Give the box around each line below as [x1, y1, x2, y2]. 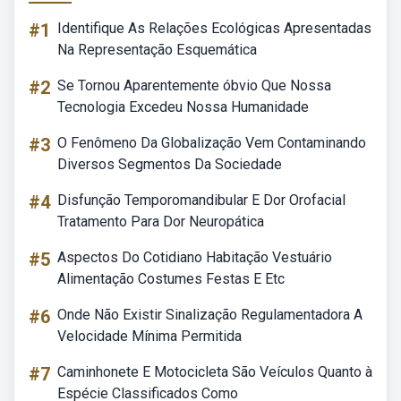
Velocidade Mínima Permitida [57, 328, 242, 345]
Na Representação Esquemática [57, 41, 257, 58]
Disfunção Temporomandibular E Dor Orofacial [57, 192, 346, 209]
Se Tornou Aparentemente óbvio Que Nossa [57, 77, 331, 94]
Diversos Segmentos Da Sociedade [57, 156, 282, 173]
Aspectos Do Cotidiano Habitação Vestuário [57, 249, 332, 266]
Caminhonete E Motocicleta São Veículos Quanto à [57, 363, 372, 380]
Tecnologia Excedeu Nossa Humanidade [57, 98, 309, 115]
